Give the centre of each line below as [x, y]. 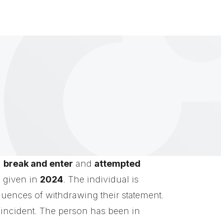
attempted [117, 164]
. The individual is [101, 179]
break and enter [38, 164]
